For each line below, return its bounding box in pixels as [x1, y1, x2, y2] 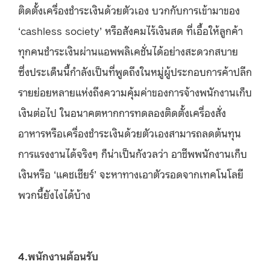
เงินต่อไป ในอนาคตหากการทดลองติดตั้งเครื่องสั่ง [18, 104, 226, 119]
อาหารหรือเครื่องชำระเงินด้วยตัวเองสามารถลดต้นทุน [18, 125, 241, 140]
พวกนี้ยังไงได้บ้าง [18, 186, 90, 201]
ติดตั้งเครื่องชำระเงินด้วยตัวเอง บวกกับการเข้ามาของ [18, 2, 240, 17]
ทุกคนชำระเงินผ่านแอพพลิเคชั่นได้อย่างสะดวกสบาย [18, 43, 238, 58]
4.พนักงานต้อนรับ [18, 248, 98, 263]
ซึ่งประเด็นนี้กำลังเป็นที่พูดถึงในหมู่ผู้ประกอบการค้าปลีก [18, 63, 252, 78]
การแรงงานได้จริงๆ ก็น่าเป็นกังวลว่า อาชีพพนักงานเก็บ [18, 145, 247, 160]
